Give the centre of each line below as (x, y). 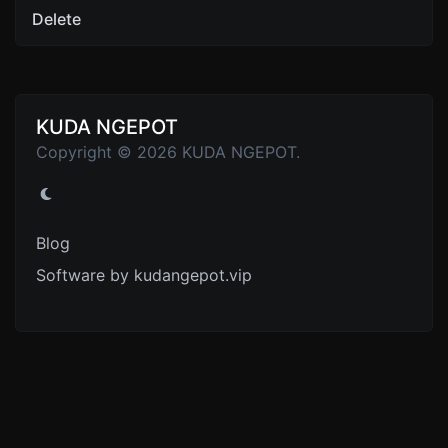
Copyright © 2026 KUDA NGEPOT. (168, 152)
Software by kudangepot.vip (144, 274)
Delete (56, 19)
